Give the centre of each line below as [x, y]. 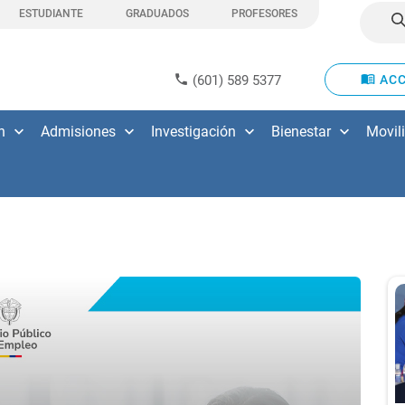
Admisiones [78, 132]
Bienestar [301, 132]
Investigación [193, 132]
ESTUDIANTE [51, 13]
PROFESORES [264, 13]
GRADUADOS [157, 13]
